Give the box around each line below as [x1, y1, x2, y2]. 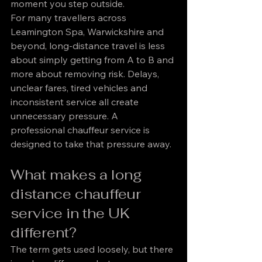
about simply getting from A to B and [11, 54, 176, 65]
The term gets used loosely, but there [11, 243, 175, 255]
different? [11, 223, 77, 242]
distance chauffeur [11, 185, 144, 203]
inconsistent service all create [11, 96, 141, 108]
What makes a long [11, 166, 146, 184]
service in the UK [11, 204, 133, 222]
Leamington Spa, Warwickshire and [11, 26, 166, 37]
